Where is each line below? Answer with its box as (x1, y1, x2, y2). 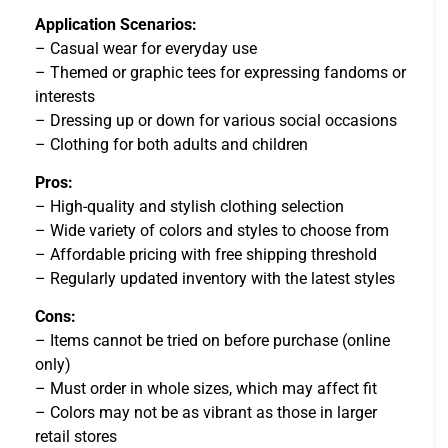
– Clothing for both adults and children (35, 134, 308, 154)
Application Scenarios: (35, 14, 197, 34)
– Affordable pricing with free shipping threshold (35, 244, 377, 264)
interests (35, 86, 95, 106)
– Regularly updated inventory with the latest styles (35, 268, 395, 288)
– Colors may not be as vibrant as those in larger (35, 403, 377, 423)
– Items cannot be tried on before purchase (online (35, 331, 390, 351)
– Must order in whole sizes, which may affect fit (35, 379, 377, 399)
